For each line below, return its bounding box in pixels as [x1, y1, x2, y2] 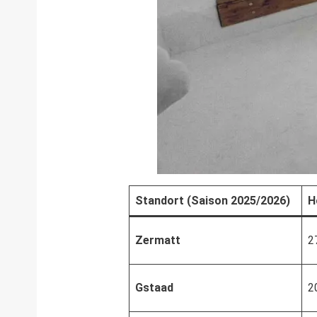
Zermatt [135, 234, 180, 247]
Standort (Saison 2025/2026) [135, 194, 290, 207]
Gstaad [135, 281, 173, 294]
